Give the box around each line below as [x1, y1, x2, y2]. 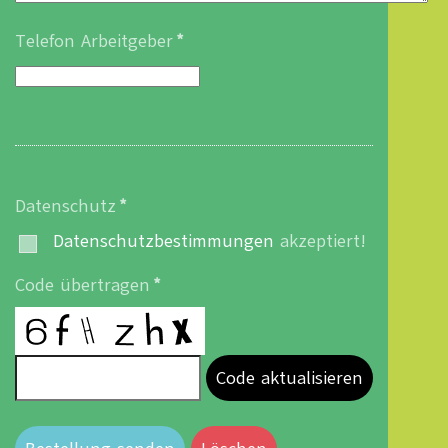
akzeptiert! [274, 229, 366, 253]
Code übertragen [15, 273, 150, 298]
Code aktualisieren [216, 366, 363, 390]
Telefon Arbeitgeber [15, 28, 173, 53]
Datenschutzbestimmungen [53, 229, 274, 253]
